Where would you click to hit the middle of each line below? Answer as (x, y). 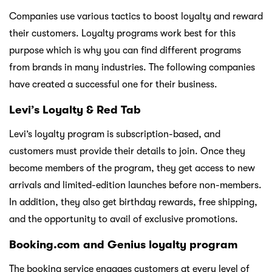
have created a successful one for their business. (113, 84)
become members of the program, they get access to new (132, 168)
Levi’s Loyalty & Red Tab (75, 110)
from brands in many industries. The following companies (132, 67)
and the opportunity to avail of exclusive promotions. (124, 219)
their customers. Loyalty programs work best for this (122, 33)
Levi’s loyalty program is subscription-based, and (115, 134)
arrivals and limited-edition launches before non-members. (135, 185)
